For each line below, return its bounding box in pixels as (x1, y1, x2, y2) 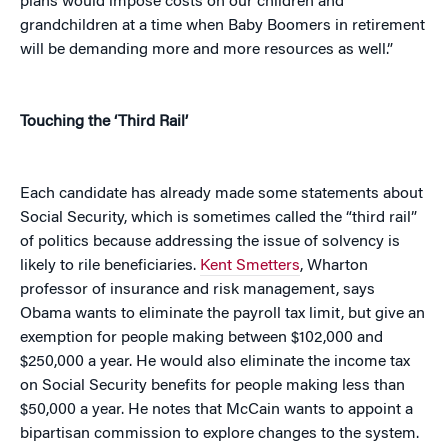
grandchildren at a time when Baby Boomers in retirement (20, 18, 425, 35)
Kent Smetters (200, 258, 300, 275)
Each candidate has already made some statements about (20, 186, 423, 203)
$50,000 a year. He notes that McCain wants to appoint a (20, 402, 413, 419)
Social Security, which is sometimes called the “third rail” (20, 210, 417, 227)
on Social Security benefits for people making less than (20, 378, 405, 395)
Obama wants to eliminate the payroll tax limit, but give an (20, 306, 425, 323)
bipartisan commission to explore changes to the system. (20, 426, 419, 443)
